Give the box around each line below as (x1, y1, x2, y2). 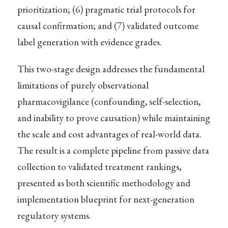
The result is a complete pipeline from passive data (17, 144, 209, 157)
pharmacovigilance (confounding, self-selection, (17, 95, 201, 108)
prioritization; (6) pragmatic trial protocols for (17, 3, 195, 16)
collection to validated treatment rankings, (17, 160, 181, 173)
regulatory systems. (17, 209, 91, 222)
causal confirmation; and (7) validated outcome (17, 19, 198, 32)
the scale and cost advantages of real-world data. (17, 127, 202, 140)
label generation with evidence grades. (17, 35, 162, 48)
